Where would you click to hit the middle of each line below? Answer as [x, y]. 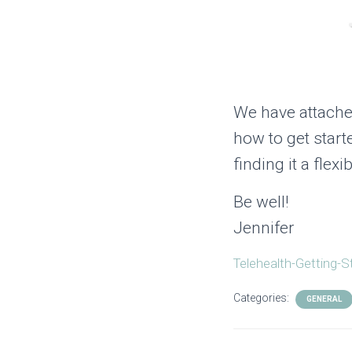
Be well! [261, 202]
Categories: [262, 297]
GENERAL [324, 299]
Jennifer [264, 227]
